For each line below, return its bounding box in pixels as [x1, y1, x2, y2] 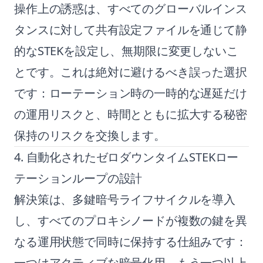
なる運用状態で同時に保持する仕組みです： [14, 234, 247, 249]
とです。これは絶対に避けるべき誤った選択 [14, 64, 247, 80]
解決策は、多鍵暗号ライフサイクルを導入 [14, 191, 235, 207]
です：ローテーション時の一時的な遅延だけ [14, 85, 247, 101]
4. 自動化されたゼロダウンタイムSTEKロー [14, 149, 239, 165]
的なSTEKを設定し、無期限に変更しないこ [14, 43, 238, 59]
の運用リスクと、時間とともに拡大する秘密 [14, 106, 247, 122]
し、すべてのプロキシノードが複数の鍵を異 [14, 213, 247, 228]
